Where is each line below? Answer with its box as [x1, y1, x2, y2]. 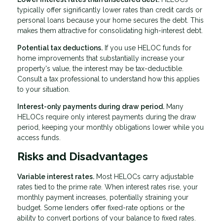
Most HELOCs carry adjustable [94, 173, 193, 181]
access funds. [17, 134, 61, 142]
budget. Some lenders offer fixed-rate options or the [17, 204, 184, 212]
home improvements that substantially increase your [17, 54, 184, 63]
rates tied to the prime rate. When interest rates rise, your [17, 183, 198, 191]
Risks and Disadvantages [17, 150, 148, 163]
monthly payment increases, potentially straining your [17, 193, 188, 202]
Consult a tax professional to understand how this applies [17, 75, 200, 83]
